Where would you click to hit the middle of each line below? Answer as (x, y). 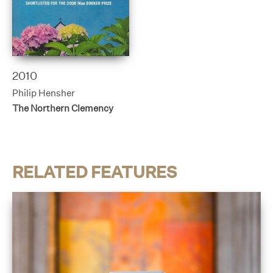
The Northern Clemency (63, 108)
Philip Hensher (44, 93)
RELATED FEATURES (94, 172)
